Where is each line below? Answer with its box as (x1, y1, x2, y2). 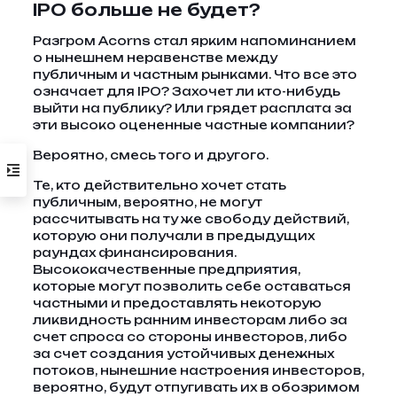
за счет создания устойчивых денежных (32, 346, 334, 361)
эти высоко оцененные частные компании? (32, 118, 354, 132)
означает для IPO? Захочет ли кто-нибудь (32, 84, 340, 98)
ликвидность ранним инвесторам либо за (32, 313, 347, 327)
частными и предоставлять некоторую (32, 296, 322, 310)
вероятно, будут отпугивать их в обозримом (32, 380, 360, 394)
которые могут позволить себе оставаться (32, 279, 351, 293)
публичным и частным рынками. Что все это (32, 67, 357, 82)
